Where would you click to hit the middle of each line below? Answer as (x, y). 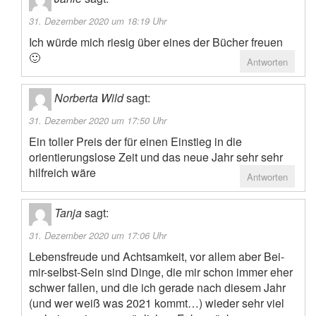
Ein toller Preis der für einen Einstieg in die (135, 142)
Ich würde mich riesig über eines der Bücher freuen (156, 42)
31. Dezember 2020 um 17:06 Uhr (98, 236)
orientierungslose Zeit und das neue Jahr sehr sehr (156, 157)
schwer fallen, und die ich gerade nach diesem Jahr (157, 288)
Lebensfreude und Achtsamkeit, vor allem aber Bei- (157, 257)
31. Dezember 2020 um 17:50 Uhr (98, 121)
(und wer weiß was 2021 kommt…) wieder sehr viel (157, 303)
